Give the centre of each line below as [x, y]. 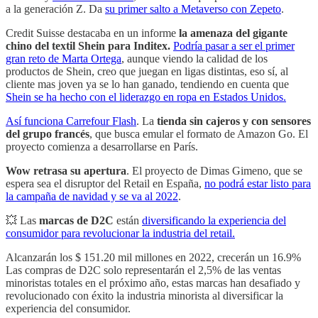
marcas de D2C [76, 221]
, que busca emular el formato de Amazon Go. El [199, 134]
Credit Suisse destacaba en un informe [92, 33]
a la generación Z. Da [55, 9]
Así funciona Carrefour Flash [71, 121]
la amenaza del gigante [233, 33]
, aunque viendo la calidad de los [194, 59]
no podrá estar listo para [258, 184]
